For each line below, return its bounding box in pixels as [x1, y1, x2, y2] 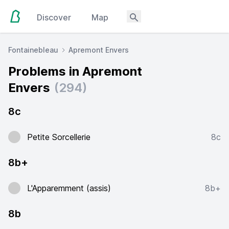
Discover [37, 12, 72, 22]
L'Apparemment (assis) [27, 183, 111, 193]
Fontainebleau [8, 45, 58, 54]
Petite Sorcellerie [27, 132, 90, 142]
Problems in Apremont [8, 64, 142, 79]
